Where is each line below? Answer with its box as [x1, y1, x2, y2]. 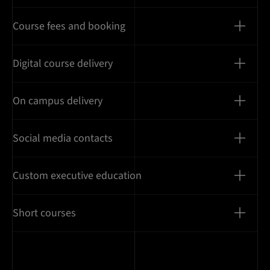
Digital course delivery [13, 55, 113, 71]
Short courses [13, 205, 76, 221]
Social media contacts [13, 130, 113, 146]
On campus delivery [13, 93, 102, 108]
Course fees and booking [13, 18, 125, 34]
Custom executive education [13, 168, 142, 183]
